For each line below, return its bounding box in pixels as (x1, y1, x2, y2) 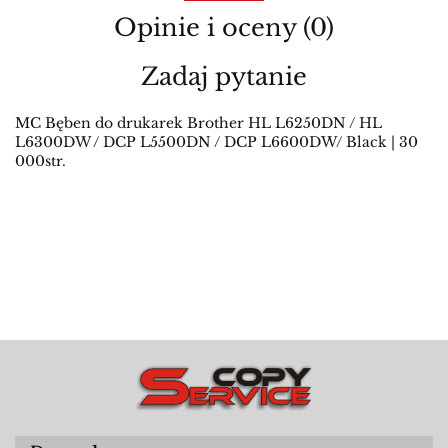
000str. (15, 152, 66, 171)
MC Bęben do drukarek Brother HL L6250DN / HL (15, 114, 382, 133)
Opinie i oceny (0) (114, 13, 334, 43)
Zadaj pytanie (141, 62, 307, 92)
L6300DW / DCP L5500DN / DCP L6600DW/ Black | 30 (15, 133, 418, 152)
